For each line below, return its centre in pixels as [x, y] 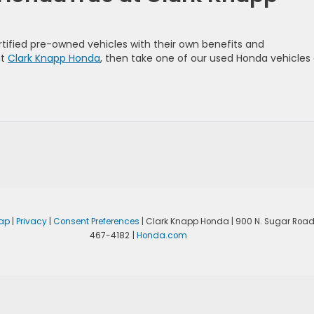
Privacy [31, 222]
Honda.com [162, 236]
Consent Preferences [96, 222]
